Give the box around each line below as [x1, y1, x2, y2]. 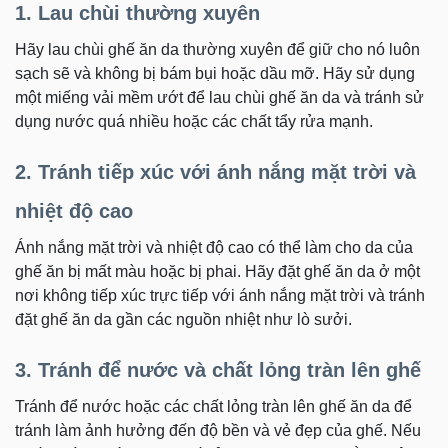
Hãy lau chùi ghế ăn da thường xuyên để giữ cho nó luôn [15, 40, 420, 58]
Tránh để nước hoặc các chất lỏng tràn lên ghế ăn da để [15, 397, 412, 415]
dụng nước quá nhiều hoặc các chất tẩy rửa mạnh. [15, 112, 373, 130]
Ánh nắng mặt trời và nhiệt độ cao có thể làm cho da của [15, 238, 413, 256]
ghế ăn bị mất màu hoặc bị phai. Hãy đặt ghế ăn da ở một [15, 262, 420, 280]
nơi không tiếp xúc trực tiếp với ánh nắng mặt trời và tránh [15, 286, 425, 304]
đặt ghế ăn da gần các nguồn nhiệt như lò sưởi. [15, 310, 352, 328]
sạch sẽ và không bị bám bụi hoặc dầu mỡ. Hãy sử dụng [15, 64, 415, 82]
